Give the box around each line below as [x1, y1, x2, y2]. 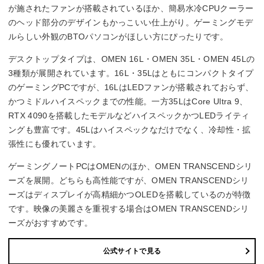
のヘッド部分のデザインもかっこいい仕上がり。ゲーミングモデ [8, 17, 253, 27]
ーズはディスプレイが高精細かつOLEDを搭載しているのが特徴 [8, 189, 251, 199]
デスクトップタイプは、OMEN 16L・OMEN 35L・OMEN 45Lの [8, 54, 255, 64]
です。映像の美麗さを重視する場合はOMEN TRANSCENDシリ [8, 203, 249, 213]
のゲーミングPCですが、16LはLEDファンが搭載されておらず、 [8, 82, 254, 92]
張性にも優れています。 [8, 138, 101, 148]
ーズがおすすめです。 [8, 217, 93, 227]
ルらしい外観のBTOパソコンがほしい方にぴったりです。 [8, 31, 229, 41]
